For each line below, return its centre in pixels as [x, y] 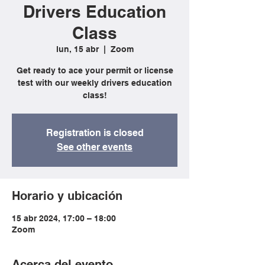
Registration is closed [95, 133]
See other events [95, 147]
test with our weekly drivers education [95, 83]
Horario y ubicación [67, 196]
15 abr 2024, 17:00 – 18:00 [64, 218]
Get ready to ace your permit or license [95, 70]
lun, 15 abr [77, 49]
